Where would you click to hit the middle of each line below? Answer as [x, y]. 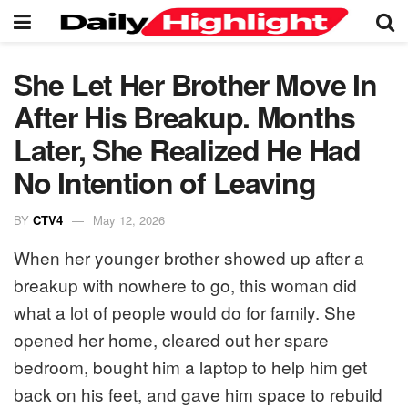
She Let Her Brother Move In [195, 84]
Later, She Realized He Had [187, 149]
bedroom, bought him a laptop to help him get [190, 366]
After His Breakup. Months [184, 117]
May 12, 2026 [129, 219]
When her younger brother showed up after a [189, 257]
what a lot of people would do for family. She [185, 311]
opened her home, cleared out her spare [171, 339]
